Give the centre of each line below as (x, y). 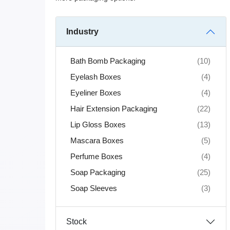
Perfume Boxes (96, 156)
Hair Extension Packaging (113, 109)
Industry (82, 32)
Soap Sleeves (93, 188)
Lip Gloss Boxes (98, 124)
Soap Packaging (98, 172)
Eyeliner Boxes (95, 93)
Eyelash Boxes (95, 77)
